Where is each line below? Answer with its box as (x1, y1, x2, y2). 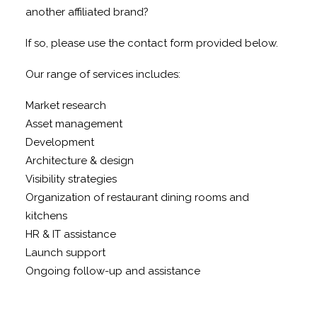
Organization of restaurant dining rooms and (25, 191, 249, 204)
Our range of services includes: (25, 68, 180, 81)
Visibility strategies (25, 173, 117, 185)
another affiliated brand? (25, 6, 149, 18)
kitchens (25, 209, 67, 222)
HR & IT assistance (25, 228, 116, 241)
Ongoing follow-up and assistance (25, 265, 200, 277)
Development (25, 136, 94, 149)
